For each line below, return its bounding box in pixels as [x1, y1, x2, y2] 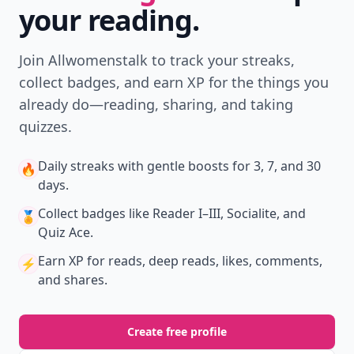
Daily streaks [38, 157, 115, 175]
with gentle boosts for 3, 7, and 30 [115, 157, 321, 175]
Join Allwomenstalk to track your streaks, [19, 51, 295, 70]
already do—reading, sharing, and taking [19, 95, 293, 114]
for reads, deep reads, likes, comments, [84, 252, 322, 269]
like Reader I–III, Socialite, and [126, 205, 306, 222]
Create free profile [127, 324, 227, 339]
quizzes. [19, 117, 72, 136]
